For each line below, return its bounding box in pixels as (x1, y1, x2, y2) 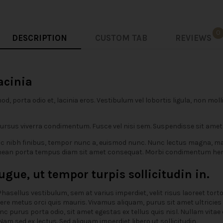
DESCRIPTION (11, 33, 67, 43)
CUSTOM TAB (95, 33, 147, 43)
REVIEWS (175, 33, 212, 43)
